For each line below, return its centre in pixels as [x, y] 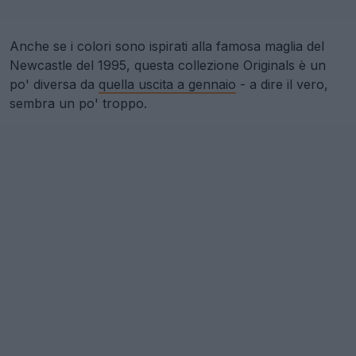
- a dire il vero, [282, 85]
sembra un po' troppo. [78, 104]
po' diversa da [54, 85]
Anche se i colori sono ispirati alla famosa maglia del [167, 46]
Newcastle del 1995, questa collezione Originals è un [168, 66]
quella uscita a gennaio [167, 85]
